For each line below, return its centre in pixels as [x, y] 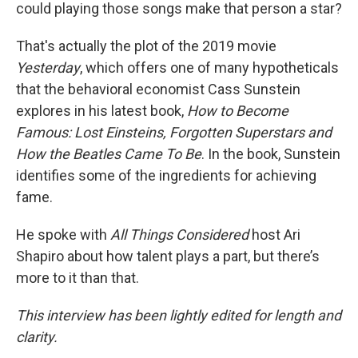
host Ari [276, 235]
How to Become [238, 111]
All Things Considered [181, 235]
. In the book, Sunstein [271, 154]
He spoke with [63, 235]
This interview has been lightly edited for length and [179, 315]
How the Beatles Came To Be [109, 154]
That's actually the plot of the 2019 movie [146, 46]
